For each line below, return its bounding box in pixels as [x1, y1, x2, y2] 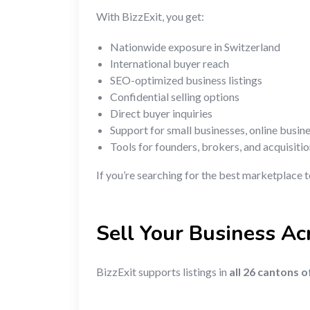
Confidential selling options [110, 89, 239, 103]
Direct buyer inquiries [110, 106, 212, 120]
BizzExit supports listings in [96, 264, 229, 278]
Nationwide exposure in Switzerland [110, 39, 280, 53]
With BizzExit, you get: [96, 9, 204, 23]
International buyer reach [110, 56, 229, 70]
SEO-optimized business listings [110, 73, 262, 86]
